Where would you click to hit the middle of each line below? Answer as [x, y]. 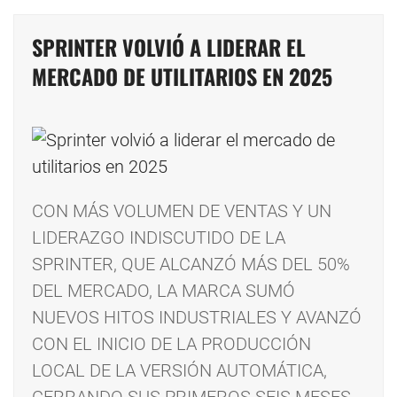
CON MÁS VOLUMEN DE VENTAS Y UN [182, 211]
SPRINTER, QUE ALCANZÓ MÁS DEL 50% [191, 265]
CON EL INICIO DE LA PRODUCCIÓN [171, 344]
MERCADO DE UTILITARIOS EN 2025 [182, 77]
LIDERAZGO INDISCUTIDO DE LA [159, 238]
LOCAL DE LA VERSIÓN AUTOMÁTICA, [179, 371]
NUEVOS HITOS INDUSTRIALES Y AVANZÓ [197, 318]
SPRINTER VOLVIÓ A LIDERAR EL [169, 47]
